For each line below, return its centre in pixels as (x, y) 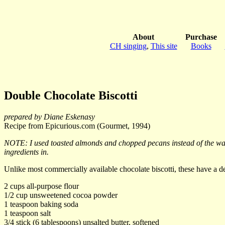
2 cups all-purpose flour (41, 186)
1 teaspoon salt (27, 213)
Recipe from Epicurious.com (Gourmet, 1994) (77, 126)
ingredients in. (26, 152)
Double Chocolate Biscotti (71, 95)
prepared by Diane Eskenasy (49, 117)
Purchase (201, 37)
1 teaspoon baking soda (41, 204)
